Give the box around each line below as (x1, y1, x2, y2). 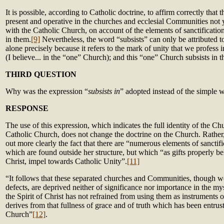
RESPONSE (5, 104, 48, 112)
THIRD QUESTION (5, 70, 76, 78)
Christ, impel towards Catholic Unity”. (5, 157, 127, 165)
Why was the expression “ (5, 87, 88, 95)
